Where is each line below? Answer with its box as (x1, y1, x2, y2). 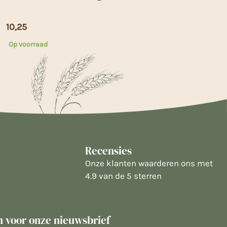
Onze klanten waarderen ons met (85, 158, 213, 168)
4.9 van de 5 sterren (85, 170, 162, 181)
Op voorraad (9, 40, 48, 49)
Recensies (85, 143, 132, 158)
